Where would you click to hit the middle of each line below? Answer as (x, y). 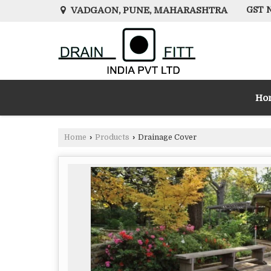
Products (112, 137)
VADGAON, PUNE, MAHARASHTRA (148, 10)
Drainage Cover (166, 137)
